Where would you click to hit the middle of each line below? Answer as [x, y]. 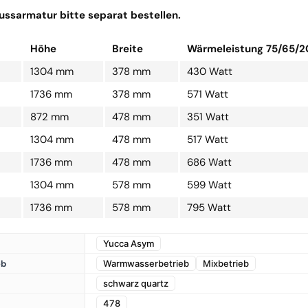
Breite [128, 49]
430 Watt [210, 72]
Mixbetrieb [225, 264]
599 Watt [209, 185]
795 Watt [209, 208]
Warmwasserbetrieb [146, 264]
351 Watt [208, 117]
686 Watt [209, 163]
